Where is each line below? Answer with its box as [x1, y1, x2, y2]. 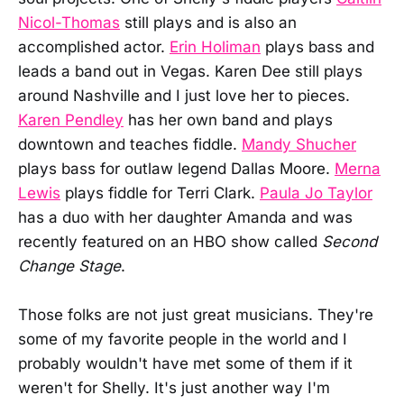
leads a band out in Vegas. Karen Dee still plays [18, 62, 363, 81]
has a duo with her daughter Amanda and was [18, 208, 353, 227]
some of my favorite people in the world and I [18, 330, 347, 349]
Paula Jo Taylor [260, 184, 372, 203]
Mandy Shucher [242, 135, 356, 154]
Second [322, 233, 377, 252]
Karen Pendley [18, 111, 124, 130]
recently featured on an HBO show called [18, 233, 322, 252]
